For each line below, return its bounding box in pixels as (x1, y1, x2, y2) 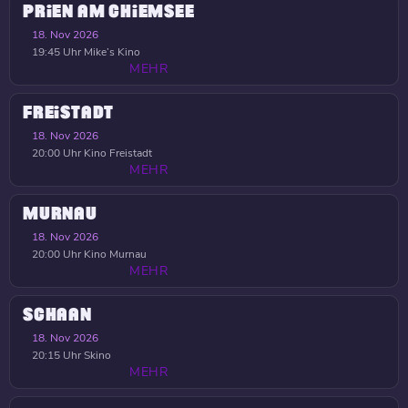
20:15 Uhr (32, 348, 81, 362)
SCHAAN (23, 306, 92, 324)
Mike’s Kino (81, 45, 140, 59)
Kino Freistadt (81, 146, 152, 160)
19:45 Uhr (32, 45, 81, 59)
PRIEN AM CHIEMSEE (23, 3, 195, 21)
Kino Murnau (81, 247, 147, 261)
